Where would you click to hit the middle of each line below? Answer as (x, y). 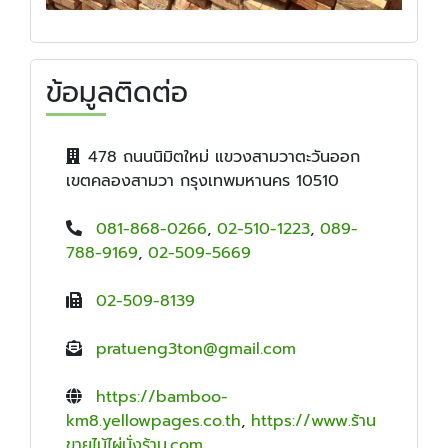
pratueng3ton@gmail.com (196, 349)
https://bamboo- (162, 397)
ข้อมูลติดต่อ (117, 93)
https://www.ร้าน (313, 421)
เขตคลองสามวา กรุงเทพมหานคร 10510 (202, 181)
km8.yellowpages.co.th (153, 421)
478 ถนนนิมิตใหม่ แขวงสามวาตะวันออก (224, 157)
